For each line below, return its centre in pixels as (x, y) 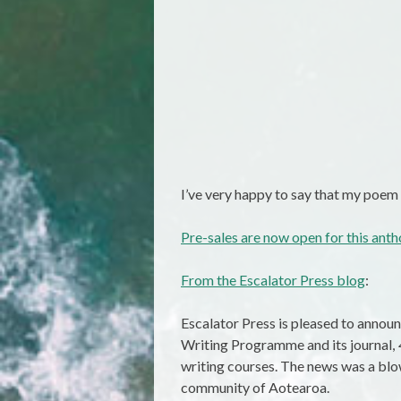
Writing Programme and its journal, (289, 345)
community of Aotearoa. (255, 388)
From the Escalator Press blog (273, 280)
